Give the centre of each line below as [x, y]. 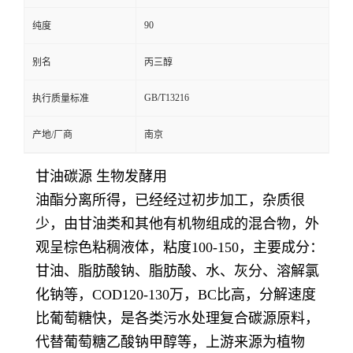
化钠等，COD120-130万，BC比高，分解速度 [176, 295]
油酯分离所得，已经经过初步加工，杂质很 [170, 200]
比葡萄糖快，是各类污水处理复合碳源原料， [177, 318]
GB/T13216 [167, 98]
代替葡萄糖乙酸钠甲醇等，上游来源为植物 [170, 342]
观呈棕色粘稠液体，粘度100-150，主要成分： [180, 247]
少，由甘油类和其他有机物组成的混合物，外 [177, 224]
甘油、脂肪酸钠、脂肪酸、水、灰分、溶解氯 [177, 271]
